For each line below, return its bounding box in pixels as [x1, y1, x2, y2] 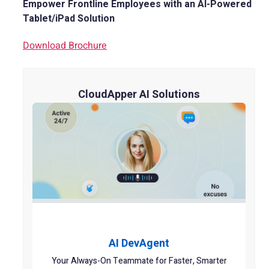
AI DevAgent [109, 235, 169, 252]
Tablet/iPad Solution [23, 11, 115, 26]
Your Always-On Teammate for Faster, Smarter [51, 255, 227, 268]
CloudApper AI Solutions [78, 86, 200, 103]
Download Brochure [23, 38, 107, 53]
